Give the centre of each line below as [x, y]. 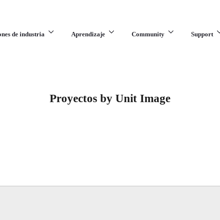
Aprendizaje [88, 34]
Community [148, 34]
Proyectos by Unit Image [110, 98]
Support [202, 34]
